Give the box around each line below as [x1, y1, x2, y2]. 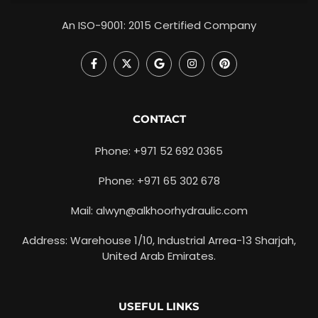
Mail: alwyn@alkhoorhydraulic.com [70, 202, 248, 218]
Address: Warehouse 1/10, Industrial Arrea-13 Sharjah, [22, 232, 296, 248]
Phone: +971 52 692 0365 [95, 143, 223, 158]
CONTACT [132, 111, 186, 126]
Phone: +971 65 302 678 [98, 172, 220, 188]
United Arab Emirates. [102, 248, 216, 263]
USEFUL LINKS [119, 299, 199, 313]
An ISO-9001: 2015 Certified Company [62, 17, 256, 33]
